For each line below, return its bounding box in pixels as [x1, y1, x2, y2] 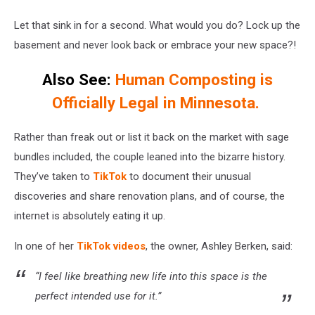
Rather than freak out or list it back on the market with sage [14, 131, 289, 144]
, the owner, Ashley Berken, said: [146, 240, 292, 253]
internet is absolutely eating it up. [14, 210, 165, 223]
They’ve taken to [14, 170, 93, 184]
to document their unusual [129, 170, 251, 184]
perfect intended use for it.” [35, 290, 161, 303]
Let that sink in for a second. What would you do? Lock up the [14, 19, 300, 32]
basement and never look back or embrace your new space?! [14, 39, 296, 51]
